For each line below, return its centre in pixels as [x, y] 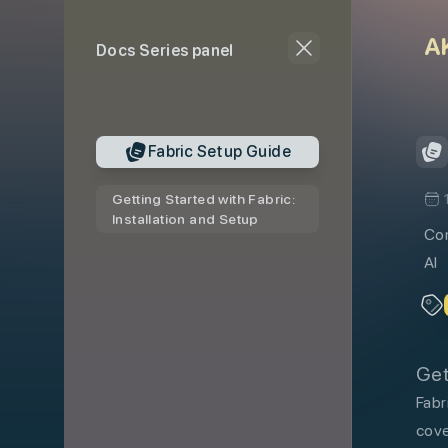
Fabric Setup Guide [219, 151]
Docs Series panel [165, 51]
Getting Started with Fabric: [204, 199]
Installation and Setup [185, 219]
